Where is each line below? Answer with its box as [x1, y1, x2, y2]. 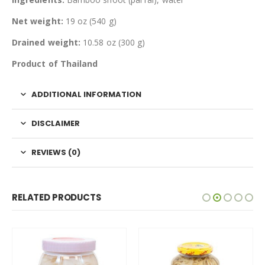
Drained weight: [12, 37, 81, 49]
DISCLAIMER [31, 118, 80, 130]
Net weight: [12, 15, 63, 27]
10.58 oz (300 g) [80, 37, 146, 49]
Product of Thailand [12, 58, 98, 70]
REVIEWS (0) [31, 147, 80, 159]
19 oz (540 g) [63, 15, 117, 27]
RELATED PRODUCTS [12, 191, 101, 204]
